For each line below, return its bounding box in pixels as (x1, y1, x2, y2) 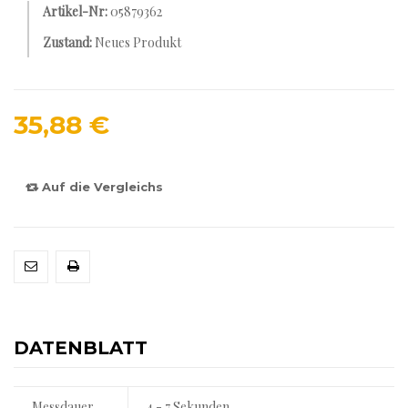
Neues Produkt (95, 34, 181, 51)
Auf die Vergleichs (38, 179, 163, 194)
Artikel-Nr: (43, 3, 107, 20)
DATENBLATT (14, 337, 148, 359)
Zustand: (43, 34, 92, 51)
